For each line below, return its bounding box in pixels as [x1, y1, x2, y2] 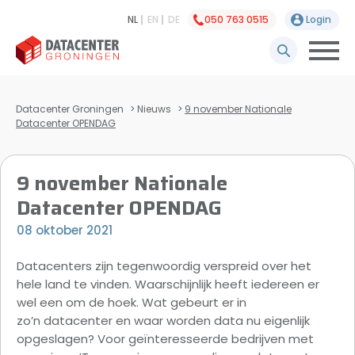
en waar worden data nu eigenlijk [113, 312, 310, 329]
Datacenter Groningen [16, 102, 124, 116]
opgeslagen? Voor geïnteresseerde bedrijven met [17, 330, 314, 347]
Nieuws [137, 102, 171, 116]
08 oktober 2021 [17, 222, 113, 239]
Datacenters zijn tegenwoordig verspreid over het [17, 258, 311, 274]
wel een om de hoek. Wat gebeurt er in [17, 294, 246, 311]
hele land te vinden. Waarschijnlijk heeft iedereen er [17, 276, 319, 292]
